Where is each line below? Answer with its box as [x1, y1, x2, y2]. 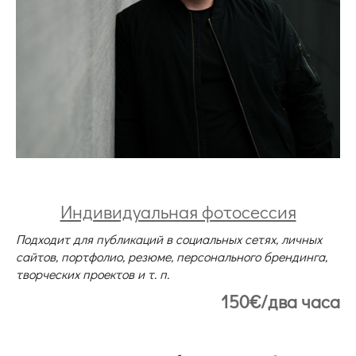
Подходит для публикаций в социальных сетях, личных [16, 230, 322, 248]
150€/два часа [221, 289, 340, 314]
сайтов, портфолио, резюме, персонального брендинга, [16, 248, 327, 265]
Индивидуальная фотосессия [60, 199, 296, 224]
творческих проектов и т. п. [16, 265, 172, 283]
